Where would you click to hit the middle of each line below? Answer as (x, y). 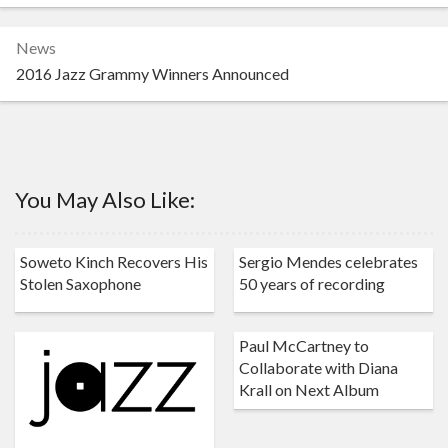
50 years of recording (312, 284)
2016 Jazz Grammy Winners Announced (152, 74)
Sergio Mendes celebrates (328, 262)
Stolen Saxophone (80, 284)
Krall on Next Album (309, 390)
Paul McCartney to (304, 346)
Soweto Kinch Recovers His (114, 262)
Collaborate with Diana (318, 368)
